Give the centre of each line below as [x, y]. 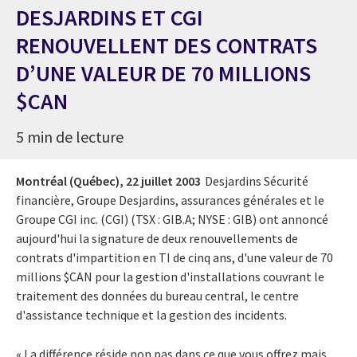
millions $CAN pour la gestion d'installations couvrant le [170, 276]
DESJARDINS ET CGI [110, 17]
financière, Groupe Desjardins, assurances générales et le [170, 200]
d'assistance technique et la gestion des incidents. [151, 314]
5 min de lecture [70, 136]
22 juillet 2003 [163, 180]
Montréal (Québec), [70, 180]
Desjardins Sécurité [257, 180]
